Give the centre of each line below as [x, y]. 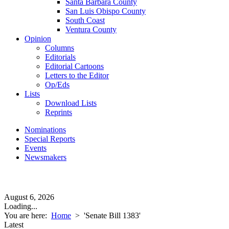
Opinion [38, 39]
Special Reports [50, 139]
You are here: [28, 215]
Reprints [59, 112]
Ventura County [91, 29]
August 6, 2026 [29, 197]
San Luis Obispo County [106, 11]
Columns [60, 48]
